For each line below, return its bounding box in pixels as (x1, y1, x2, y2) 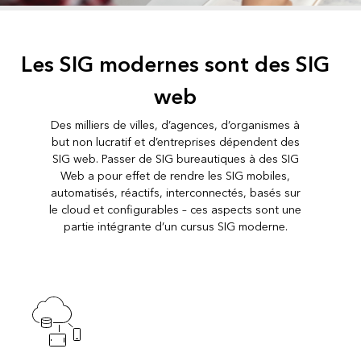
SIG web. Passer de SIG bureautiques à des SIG (52, 149, 299, 170)
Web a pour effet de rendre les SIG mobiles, (60, 166, 291, 187)
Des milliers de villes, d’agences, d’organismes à (51, 115, 301, 136)
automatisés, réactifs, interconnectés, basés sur (50, 183, 301, 204)
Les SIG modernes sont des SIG (21, 47, 330, 85)
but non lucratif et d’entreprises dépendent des (51, 132, 300, 153)
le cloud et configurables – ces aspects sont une (49, 200, 302, 221)
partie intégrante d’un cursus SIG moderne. (63, 217, 288, 238)
